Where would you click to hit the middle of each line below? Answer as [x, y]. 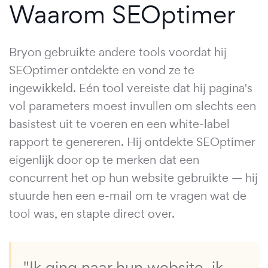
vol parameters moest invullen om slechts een [133, 106]
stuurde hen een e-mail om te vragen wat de [128, 195]
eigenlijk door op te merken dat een [104, 159]
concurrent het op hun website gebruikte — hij [133, 177]
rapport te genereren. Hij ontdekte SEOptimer [132, 141]
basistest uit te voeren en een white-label [119, 124]
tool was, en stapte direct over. [92, 213]
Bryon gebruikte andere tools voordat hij [118, 52]
